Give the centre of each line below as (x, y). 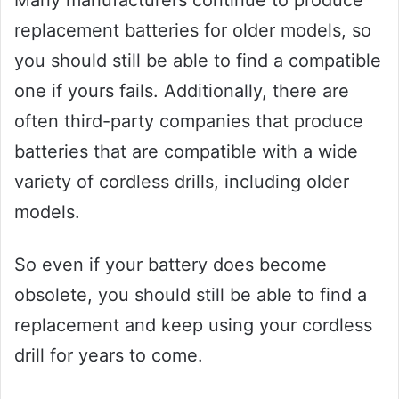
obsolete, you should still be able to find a (191, 295)
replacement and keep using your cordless (193, 326)
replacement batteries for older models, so (193, 31)
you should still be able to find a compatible (198, 61)
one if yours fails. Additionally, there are (182, 91)
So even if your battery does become (171, 265)
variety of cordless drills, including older (182, 182)
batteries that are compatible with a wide (186, 152)
